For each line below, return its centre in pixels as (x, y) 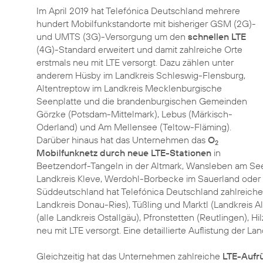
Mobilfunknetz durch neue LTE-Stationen (124, 153)
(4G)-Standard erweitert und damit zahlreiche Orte (139, 49)
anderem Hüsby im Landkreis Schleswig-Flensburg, (141, 75)
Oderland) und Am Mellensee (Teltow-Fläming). (134, 127)
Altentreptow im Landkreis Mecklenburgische (129, 88)
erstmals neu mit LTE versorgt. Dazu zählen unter (135, 62)
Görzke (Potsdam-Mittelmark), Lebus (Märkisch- (134, 114)
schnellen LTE (217, 36)
